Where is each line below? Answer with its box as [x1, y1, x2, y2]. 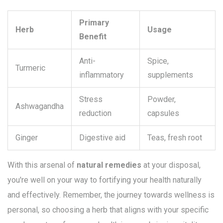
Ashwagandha [15, 102, 64, 111]
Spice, [147, 56, 169, 66]
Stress [79, 95, 103, 105]
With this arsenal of [7, 160, 77, 170]
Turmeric [15, 63, 45, 73]
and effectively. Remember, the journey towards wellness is [7, 190, 215, 200]
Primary [79, 18, 109, 28]
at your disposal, [141, 160, 201, 170]
